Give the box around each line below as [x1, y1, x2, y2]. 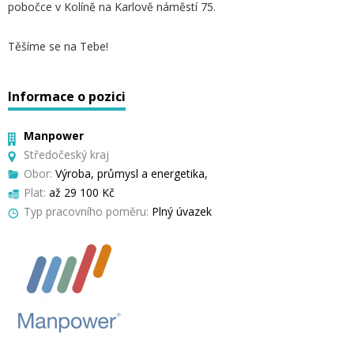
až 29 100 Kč [46, 185, 115, 200]
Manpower [24, 128, 84, 143]
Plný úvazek [149, 204, 212, 219]
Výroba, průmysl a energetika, [52, 166, 208, 181]
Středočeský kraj [24, 147, 109, 162]
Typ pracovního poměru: [24, 204, 149, 219]
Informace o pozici [8, 88, 126, 105]
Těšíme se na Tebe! [8, 39, 108, 54]
